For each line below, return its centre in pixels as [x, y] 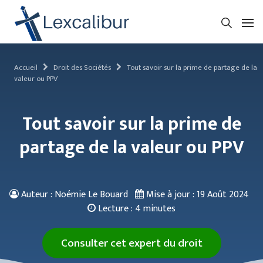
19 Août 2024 [223, 195]
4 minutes [155, 209]
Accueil [26, 68]
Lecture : [115, 209]
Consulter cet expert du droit [131, 243]
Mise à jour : [170, 195]
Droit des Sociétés [82, 68]
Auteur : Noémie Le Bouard [75, 195]
